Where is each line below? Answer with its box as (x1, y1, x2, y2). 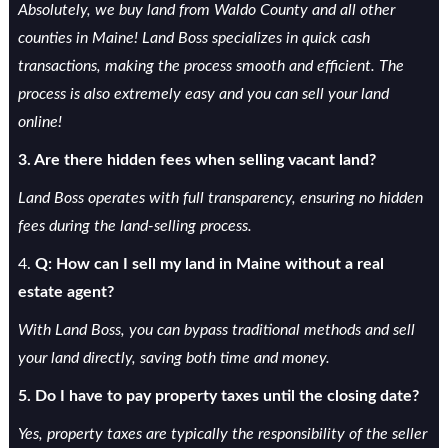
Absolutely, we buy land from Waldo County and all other (17, 2, 395, 18)
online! (17, 114, 62, 130)
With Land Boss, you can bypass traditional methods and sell (17, 322, 415, 338)
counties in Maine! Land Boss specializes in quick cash (17, 30, 370, 46)
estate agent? (17, 284, 114, 300)
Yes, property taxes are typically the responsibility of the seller (17, 426, 427, 442)
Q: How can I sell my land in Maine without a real (34, 256, 384, 272)
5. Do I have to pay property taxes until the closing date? (17, 388, 419, 404)
